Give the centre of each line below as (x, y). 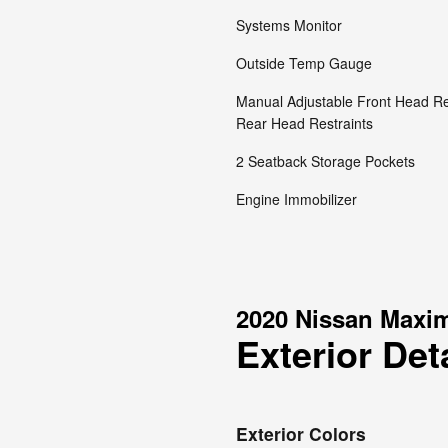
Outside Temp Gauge (304, 63)
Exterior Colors (301, 433)
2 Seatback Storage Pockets (325, 161)
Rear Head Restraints (304, 123)
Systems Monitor (289, 25)
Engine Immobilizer (296, 199)
